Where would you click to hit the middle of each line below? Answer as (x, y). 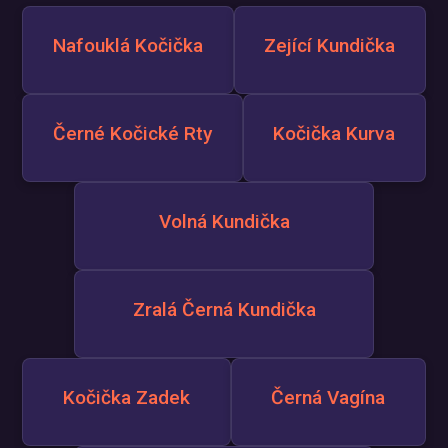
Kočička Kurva (334, 133)
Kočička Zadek (126, 397)
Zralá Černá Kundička (224, 309)
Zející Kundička (330, 45)
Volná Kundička (224, 221)
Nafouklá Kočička (127, 45)
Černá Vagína (328, 397)
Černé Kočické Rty (132, 133)
